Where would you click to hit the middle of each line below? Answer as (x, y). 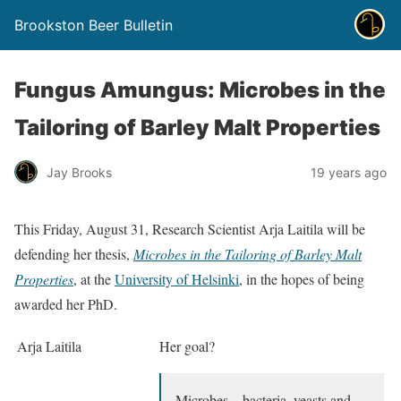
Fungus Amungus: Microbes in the (200, 90)
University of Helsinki (177, 279)
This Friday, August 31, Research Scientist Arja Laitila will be (190, 229)
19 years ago (349, 172)
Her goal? (187, 346)
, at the (94, 279)
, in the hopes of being (302, 279)
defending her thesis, (74, 254)
